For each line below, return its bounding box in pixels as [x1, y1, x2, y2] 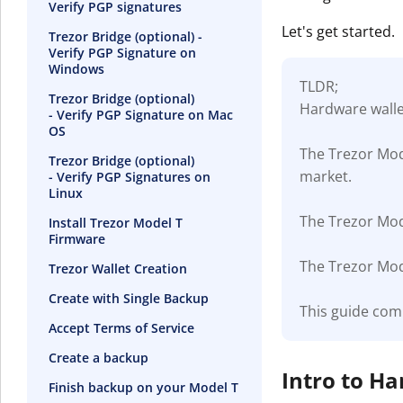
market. [300, 166, 353, 187]
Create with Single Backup [49, 289, 209, 307]
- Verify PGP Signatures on [49, 167, 210, 185]
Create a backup [49, 348, 148, 366]
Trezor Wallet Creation [49, 259, 187, 277]
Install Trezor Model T [49, 213, 183, 231]
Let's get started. [282, 22, 396, 42]
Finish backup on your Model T [49, 378, 238, 396]
